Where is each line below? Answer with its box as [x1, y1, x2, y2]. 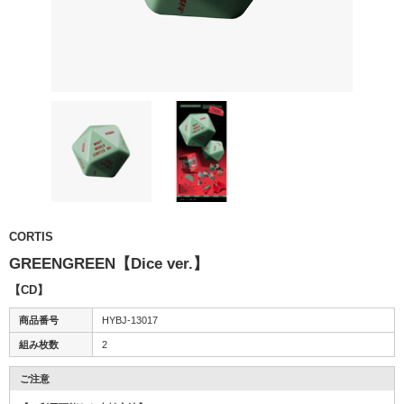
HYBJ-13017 [102, 314, 158, 326]
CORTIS [9, 229, 53, 243]
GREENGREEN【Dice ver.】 [9, 254, 208, 272]
